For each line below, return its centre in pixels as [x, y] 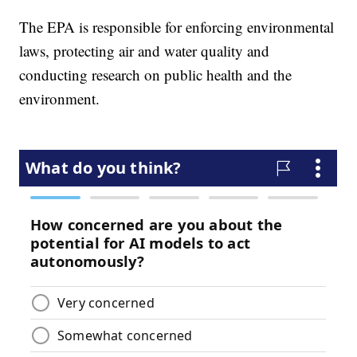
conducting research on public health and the [156, 74]
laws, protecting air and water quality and [145, 50]
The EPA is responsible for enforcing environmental [177, 26]
